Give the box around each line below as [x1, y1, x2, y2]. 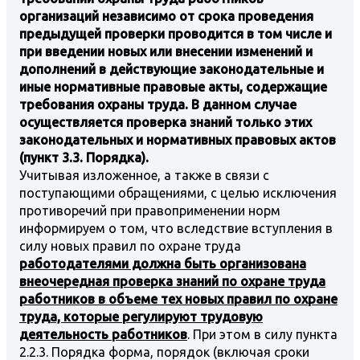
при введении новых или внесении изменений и [19, 43, 313, 59]
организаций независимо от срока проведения [19, 8, 313, 23]
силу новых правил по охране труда [19, 238, 241, 253]
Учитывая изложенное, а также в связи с [19, 167, 269, 182]
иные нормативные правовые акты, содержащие [19, 79, 327, 94]
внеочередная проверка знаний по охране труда [19, 273, 325, 288]
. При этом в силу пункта [187, 326, 337, 342]
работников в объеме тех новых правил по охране [19, 291, 337, 306]
